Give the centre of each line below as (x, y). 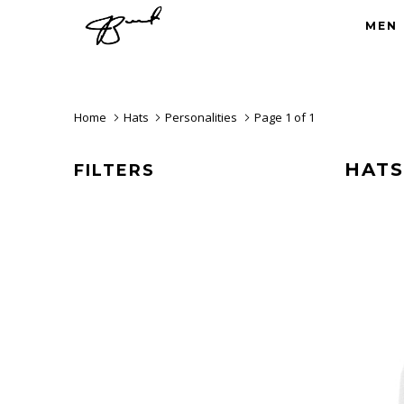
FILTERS (115, 170)
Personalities (202, 117)
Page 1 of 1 (283, 117)
